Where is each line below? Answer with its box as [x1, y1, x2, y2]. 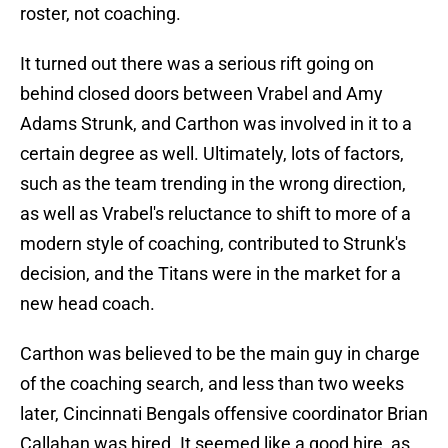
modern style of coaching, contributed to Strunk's [20, 233, 406, 255]
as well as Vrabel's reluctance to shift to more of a [20, 203, 411, 225]
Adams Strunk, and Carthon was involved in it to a [20, 113, 412, 135]
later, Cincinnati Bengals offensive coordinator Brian [20, 403, 428, 425]
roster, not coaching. [20, 3, 181, 25]
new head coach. [20, 293, 155, 315]
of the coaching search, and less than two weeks [20, 373, 404, 395]
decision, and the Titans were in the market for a [20, 263, 401, 285]
